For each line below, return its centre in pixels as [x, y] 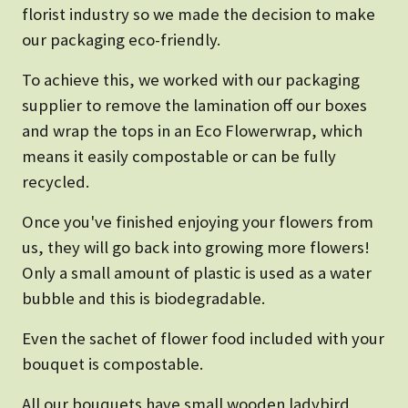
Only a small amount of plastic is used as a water [197, 273]
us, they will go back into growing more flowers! [196, 248]
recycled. [56, 182]
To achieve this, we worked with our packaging [191, 80]
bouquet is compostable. [112, 364]
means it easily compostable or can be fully [179, 157]
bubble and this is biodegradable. [143, 299]
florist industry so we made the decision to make [199, 15]
